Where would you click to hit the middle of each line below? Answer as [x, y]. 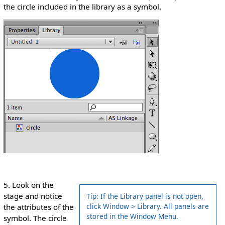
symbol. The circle [35, 218]
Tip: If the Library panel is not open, [145, 196]
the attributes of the [38, 207]
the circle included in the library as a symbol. [82, 6]
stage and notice [33, 196]
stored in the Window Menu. [133, 216]
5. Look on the [28, 185]
